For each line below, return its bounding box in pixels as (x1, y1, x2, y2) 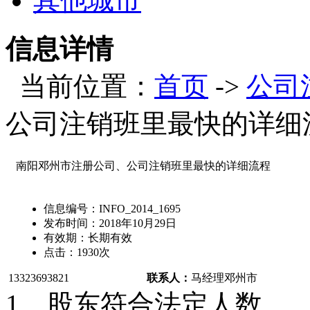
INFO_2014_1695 (98, 203, 181, 215)
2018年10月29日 (98, 217, 176, 229)
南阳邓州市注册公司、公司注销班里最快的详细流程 (15, 160, 271, 172)
